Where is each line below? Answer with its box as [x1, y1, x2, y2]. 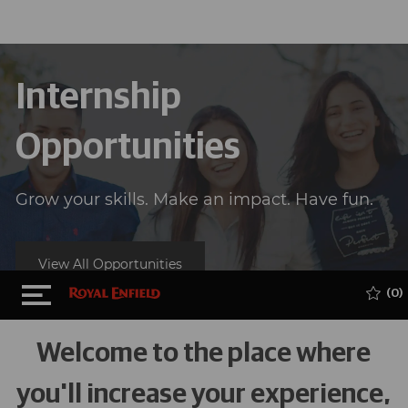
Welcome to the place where [36, 340, 372, 367]
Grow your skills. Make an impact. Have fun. [15, 189, 373, 209]
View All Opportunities [37, 256, 182, 272]
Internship [15, 79, 181, 116]
